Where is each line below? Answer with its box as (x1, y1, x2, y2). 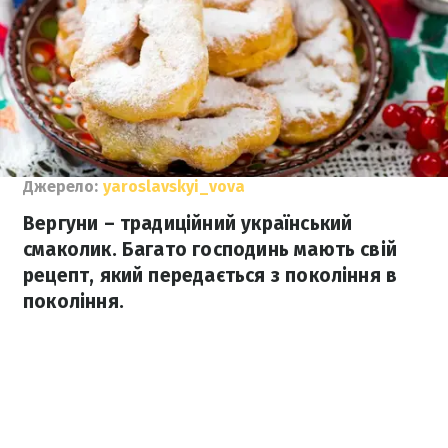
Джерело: (23, 177, 98, 196)
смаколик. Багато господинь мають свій (23, 238, 398, 261)
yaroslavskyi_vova (103, 177, 245, 196)
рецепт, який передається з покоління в (23, 264, 398, 287)
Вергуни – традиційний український (23, 212, 353, 235)
